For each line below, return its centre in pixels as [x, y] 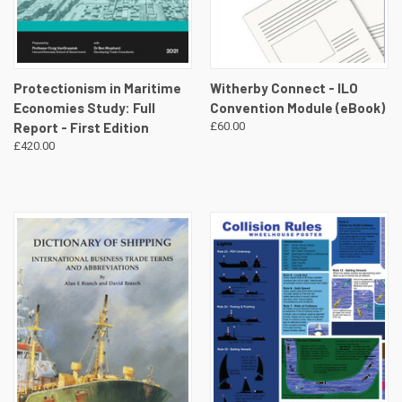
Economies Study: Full [84, 108]
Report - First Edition [81, 128]
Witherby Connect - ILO [284, 88]
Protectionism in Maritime [97, 88]
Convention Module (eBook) [297, 108]
